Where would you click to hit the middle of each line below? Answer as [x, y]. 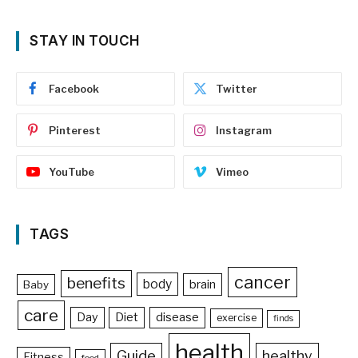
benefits [96, 284]
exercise [237, 318]
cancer [262, 282]
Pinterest [75, 131]
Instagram [244, 131]
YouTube [72, 172]
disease [178, 318]
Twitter [237, 89]
